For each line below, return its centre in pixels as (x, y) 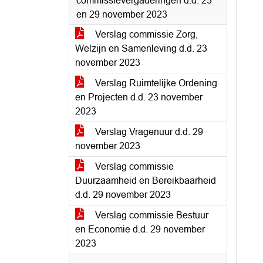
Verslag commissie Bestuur (151, 215)
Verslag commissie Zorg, (145, 34)
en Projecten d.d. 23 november (139, 97)
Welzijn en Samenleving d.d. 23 (141, 48)
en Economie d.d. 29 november (140, 229)
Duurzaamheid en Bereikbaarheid (146, 181)
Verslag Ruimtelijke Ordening (155, 83)
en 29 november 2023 (122, 14)
